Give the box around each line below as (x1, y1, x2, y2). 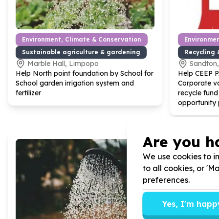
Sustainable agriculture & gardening (22, 48, 140, 56)
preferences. (142, 175, 190, 184)
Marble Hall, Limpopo (27, 59, 99, 68)
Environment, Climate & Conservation (22, 36, 141, 43)
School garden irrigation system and (16, 79, 134, 88)
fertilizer (16, 88, 41, 97)
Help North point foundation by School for (16, 69, 153, 78)
